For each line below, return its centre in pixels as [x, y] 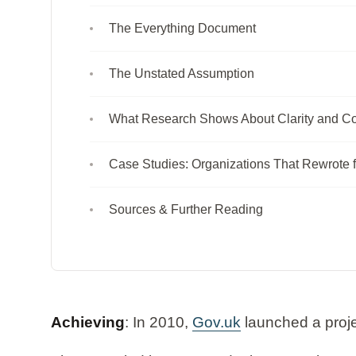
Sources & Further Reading [186, 209]
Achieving [88, 322]
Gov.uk [217, 322]
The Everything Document [182, 28]
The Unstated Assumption [182, 73]
